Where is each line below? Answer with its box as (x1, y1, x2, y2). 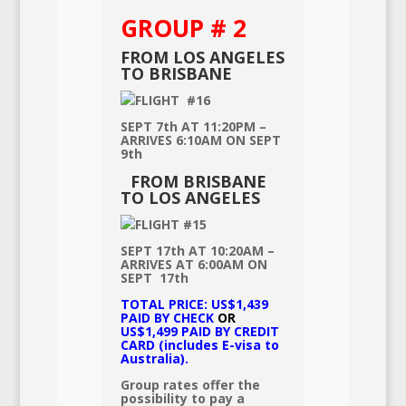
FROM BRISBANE (120, 170, 266, 192)
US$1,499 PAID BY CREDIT (120, 323, 279, 340)
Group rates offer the (120, 376, 260, 393)
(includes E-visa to (158, 336, 279, 353)
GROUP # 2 (120, 12, 246, 44)
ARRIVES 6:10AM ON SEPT (120, 131, 281, 149)
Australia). (120, 350, 188, 367)
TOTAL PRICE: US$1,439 (120, 295, 268, 313)
